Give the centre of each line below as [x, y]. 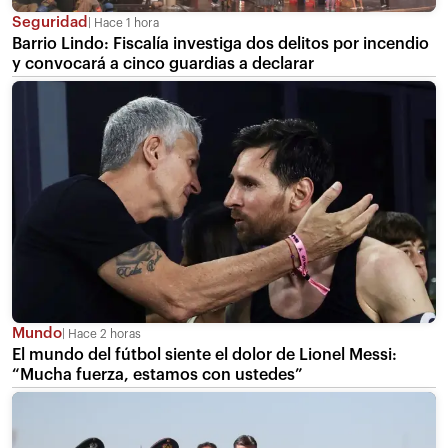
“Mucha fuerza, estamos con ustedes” [157, 374]
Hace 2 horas [103, 333]
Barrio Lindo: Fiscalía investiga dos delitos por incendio [220, 43]
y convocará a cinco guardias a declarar [163, 63]
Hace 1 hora [125, 22]
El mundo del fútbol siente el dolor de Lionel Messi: [204, 354]
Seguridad [50, 22]
